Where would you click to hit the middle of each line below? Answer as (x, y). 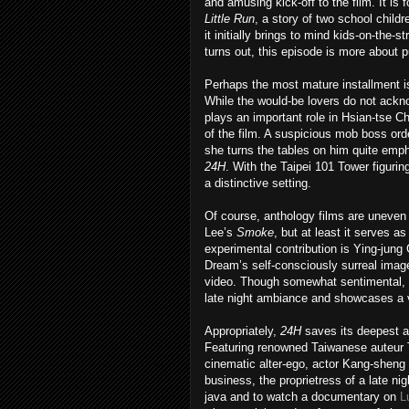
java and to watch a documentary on (302, 397)
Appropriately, (242, 331)
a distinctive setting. (258, 183)
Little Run (230, 19)
